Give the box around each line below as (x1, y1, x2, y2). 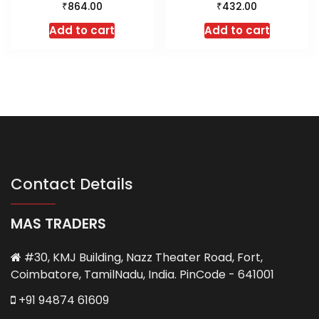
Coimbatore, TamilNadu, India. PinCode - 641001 (11, 266, 274, 283)
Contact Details (11, 173, 133, 194)
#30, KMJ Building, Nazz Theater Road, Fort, (21, 249, 263, 266)
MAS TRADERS (11, 213, 106, 234)
